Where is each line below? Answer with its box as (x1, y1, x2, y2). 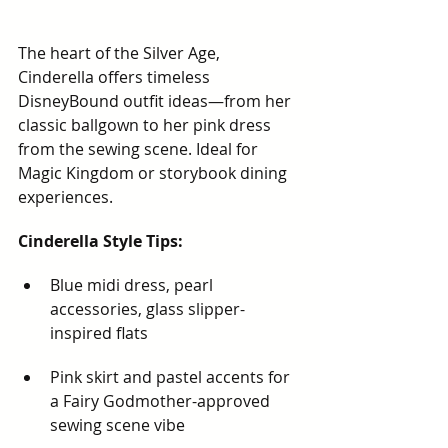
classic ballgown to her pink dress (18, 114, 275, 136)
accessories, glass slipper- (50, 298, 245, 320)
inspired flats (50, 322, 148, 344)
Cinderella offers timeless (18, 66, 214, 88)
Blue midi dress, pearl (50, 274, 217, 296)
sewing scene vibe (50, 414, 185, 436)
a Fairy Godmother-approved (50, 390, 274, 412)
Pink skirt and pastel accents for (50, 366, 294, 388)
